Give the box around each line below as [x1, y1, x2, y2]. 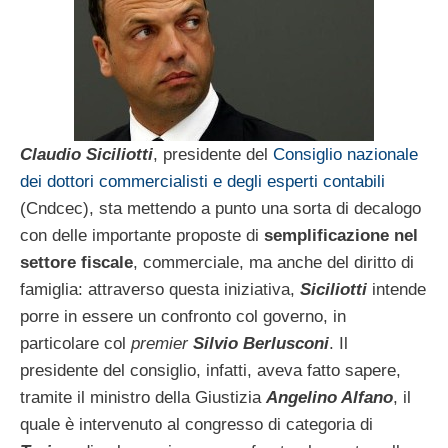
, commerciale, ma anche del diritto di [133, 252, 414, 272]
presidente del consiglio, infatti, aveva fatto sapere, [20, 360, 401, 380]
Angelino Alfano [266, 387, 393, 407]
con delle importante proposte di [20, 225, 264, 245]
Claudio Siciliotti [20, 144, 153, 164]
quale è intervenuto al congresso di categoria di [20, 414, 373, 434]
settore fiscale [20, 252, 133, 272]
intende [367, 279, 426, 299]
